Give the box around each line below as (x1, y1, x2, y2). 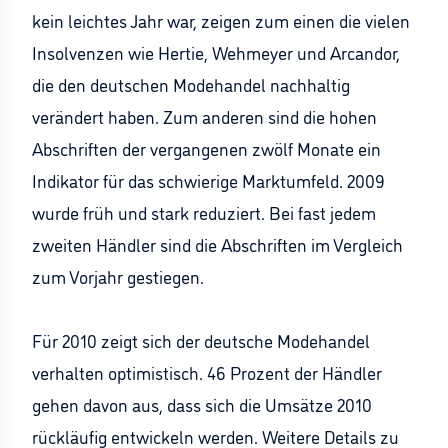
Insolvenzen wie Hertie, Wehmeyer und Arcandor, (32, 40, 400, 64)
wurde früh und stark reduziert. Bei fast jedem (32, 200, 376, 224)
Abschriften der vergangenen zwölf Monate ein (32, 136, 381, 160)
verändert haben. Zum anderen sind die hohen (32, 104, 377, 128)
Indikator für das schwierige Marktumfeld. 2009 (32, 168, 385, 192)
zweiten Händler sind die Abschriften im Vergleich (32, 232, 403, 256)
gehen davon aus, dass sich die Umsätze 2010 (32, 392, 372, 416)
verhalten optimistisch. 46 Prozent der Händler (32, 360, 382, 384)
